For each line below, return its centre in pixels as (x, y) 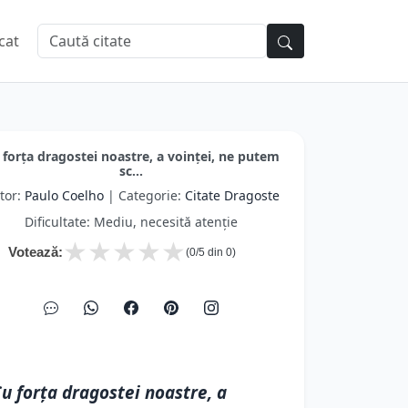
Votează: (36, 252)
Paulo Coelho (64, 195)
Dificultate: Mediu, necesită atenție (131, 222)
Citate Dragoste (232, 195)
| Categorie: (144, 195)
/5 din (211, 252)
